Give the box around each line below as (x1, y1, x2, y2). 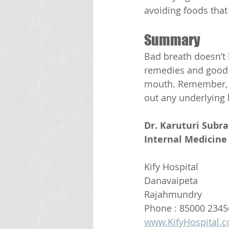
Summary (144, 31, 200, 49)
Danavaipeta (144, 174, 198, 187)
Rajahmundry (144, 188, 204, 201)
